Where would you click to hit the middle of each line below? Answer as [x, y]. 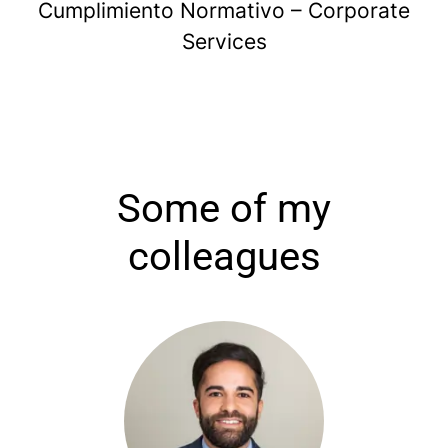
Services [224, 41]
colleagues [224, 256]
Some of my [224, 208]
